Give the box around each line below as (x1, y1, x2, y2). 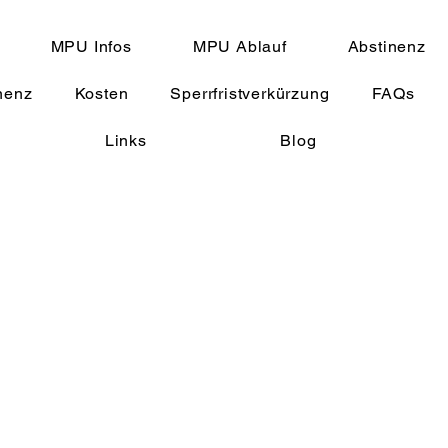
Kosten (74, 84, 129, 103)
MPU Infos (50, 37, 132, 56)
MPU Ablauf (192, 37, 287, 56)
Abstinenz (347, 37, 426, 56)
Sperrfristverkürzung (170, 84, 330, 103)
